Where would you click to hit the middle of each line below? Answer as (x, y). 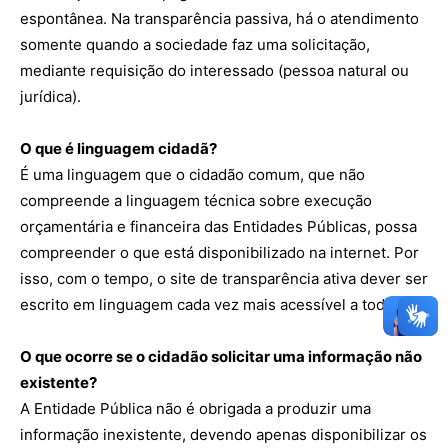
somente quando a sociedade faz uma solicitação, (195, 44)
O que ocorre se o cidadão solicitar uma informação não (221, 356)
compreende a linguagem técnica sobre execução (196, 200)
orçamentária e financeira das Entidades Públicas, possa (218, 226)
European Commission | (315, 319)
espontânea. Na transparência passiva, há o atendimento (219, 18)
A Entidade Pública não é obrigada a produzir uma (195, 408)
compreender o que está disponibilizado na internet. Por (219, 252)
